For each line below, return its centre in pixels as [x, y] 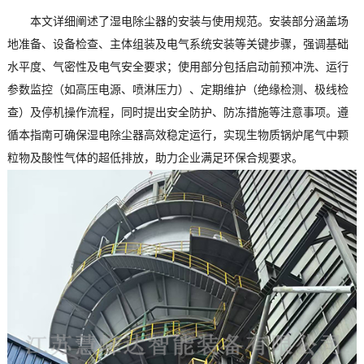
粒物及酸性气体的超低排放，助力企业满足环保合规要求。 [155, 158]
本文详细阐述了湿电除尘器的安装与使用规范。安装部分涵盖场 [189, 22]
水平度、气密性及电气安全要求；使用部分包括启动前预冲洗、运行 [178, 67]
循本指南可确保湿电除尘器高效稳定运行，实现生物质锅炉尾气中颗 [178, 135]
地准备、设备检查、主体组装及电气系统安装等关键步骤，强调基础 [178, 44]
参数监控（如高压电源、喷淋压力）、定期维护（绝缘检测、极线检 [178, 90]
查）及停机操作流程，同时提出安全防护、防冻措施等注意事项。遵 [178, 113]
